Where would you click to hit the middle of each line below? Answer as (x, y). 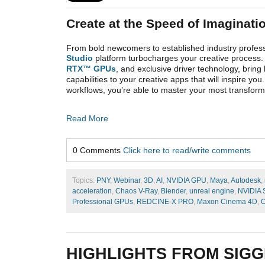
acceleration (92, 191)
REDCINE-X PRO (165, 202)
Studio (80, 58)
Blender (173, 191)
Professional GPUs (103, 202)
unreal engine (212, 191)
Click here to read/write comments (187, 151)
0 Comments (98, 151)
